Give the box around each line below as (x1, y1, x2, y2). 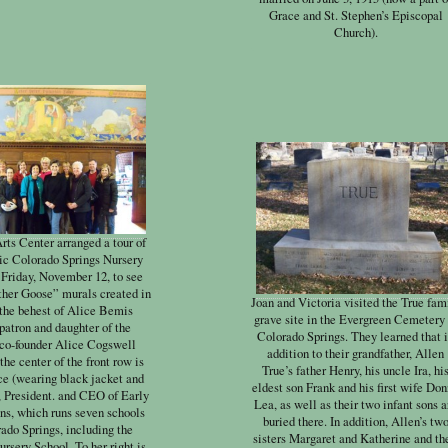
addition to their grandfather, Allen (267, 345, 445, 363)
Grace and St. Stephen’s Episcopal (268, 6, 443, 24)
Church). (333, 23, 378, 41)
